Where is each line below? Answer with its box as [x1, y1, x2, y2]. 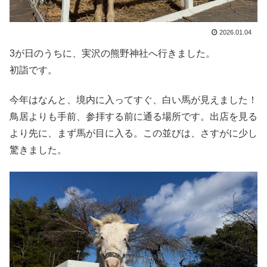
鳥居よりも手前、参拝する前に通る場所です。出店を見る [10, 111, 257, 122]
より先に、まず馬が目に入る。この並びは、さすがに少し [10, 128, 257, 138]
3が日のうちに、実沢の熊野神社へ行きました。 [10, 48, 215, 58]
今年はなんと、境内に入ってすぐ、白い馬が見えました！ [10, 94, 257, 105]
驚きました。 [10, 144, 67, 155]
